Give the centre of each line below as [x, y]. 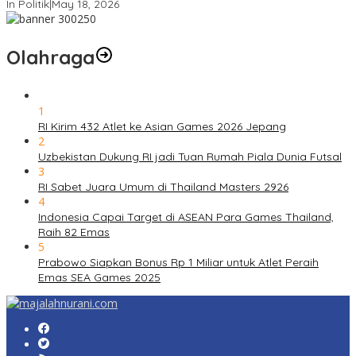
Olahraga [50, 58]
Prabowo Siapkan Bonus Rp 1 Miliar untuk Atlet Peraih [178, 263]
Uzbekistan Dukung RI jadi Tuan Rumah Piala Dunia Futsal [190, 157]
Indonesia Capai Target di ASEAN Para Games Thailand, [186, 217]
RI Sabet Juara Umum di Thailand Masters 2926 [163, 187]
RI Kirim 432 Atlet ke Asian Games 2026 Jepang [162, 127]
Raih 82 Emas [74, 232]
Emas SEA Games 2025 [99, 278]
